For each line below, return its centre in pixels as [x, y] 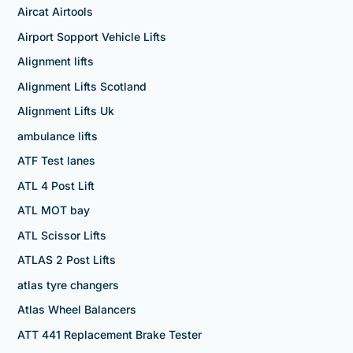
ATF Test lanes [56, 161]
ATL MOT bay [53, 210]
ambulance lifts [57, 136]
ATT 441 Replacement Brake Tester [109, 334]
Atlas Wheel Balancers [76, 310]
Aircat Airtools [55, 12]
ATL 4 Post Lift [56, 185]
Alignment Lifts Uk [65, 111]
